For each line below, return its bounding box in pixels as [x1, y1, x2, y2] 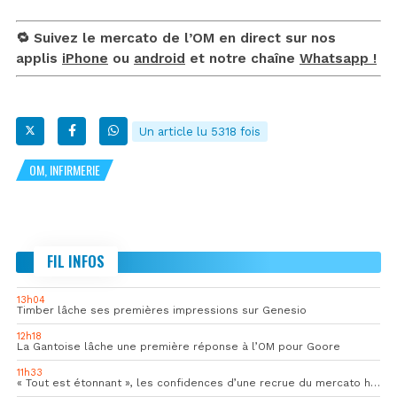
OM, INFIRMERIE [29, 160, 100, 179]
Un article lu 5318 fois [139, 124, 261, 138]
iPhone [62, 50, 108, 66]
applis [16, 50, 62, 66]
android [134, 50, 185, 66]
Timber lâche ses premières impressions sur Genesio [17, 303, 307, 316]
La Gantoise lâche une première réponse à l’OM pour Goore [17, 339, 340, 353]
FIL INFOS [47, 249, 105, 272]
